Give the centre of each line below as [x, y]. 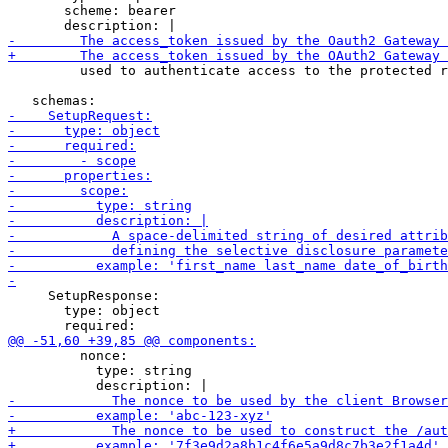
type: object [84, 310]
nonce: [68, 355]
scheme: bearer [92, 10]
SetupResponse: [84, 295]
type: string [100, 370]
